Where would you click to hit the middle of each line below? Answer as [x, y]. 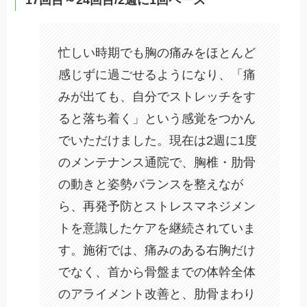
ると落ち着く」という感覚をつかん [157, 119]
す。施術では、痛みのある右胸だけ [157, 250]
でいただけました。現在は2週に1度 [158, 141]
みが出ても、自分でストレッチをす [157, 97]
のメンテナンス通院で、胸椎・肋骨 [157, 163]
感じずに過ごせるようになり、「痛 [157, 75]
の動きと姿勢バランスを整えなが [151, 185]
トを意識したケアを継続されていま [157, 229]
